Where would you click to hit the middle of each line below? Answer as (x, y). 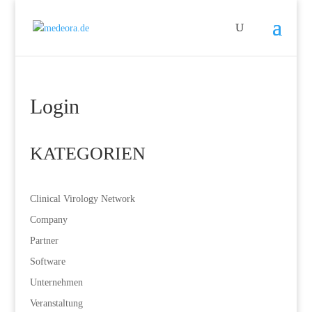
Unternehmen (56, 282)
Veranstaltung (56, 303)
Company (48, 220)
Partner (44, 241)
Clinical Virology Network (82, 199)
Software (47, 262)
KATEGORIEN (87, 154)
